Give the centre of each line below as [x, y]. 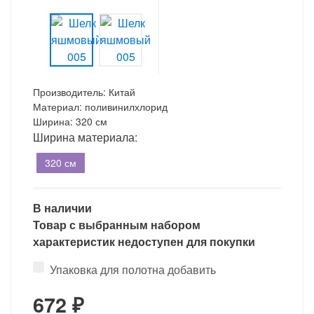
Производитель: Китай [84, 92]
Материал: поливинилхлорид [100, 107]
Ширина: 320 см [70, 122]
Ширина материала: [85, 137]
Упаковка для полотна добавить [133, 270]
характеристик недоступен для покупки [144, 242]
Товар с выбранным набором [117, 225]
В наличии [62, 208]
